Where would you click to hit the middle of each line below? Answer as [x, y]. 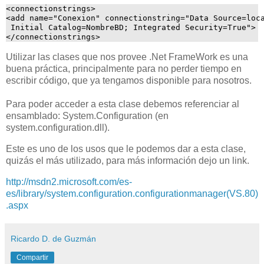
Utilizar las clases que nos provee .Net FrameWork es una [127, 57]
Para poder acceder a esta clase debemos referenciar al [123, 104]
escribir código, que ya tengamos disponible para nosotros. [129, 81]
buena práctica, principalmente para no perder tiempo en [124, 69]
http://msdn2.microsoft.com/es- [69, 181]
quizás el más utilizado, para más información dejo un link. [128, 161]
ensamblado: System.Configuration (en [87, 116]
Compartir [32, 257]
